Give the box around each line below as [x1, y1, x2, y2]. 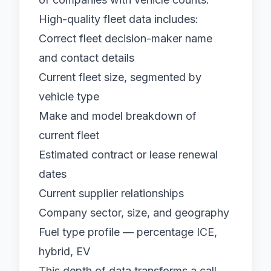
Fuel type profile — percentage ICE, [39, 226, 217, 238]
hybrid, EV [39, 245, 90, 258]
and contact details [39, 51, 134, 64]
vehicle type [39, 90, 99, 103]
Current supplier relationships [39, 187, 184, 200]
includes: [151, 13, 198, 25]
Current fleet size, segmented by [39, 71, 201, 83]
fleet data [103, 13, 151, 25]
